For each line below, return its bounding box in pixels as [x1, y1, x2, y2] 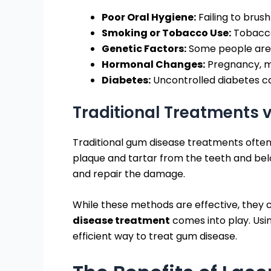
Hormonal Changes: [102, 57, 205, 71]
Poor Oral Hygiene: [102, 10, 196, 24]
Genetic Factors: [102, 41, 186, 56]
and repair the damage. [73, 166, 185, 181]
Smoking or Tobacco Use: [102, 25, 231, 40]
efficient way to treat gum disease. [73, 229, 237, 244]
